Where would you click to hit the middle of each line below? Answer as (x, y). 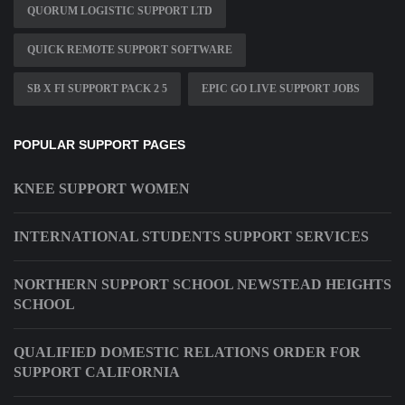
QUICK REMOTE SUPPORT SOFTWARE (130, 50)
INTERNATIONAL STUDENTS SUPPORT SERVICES (191, 237)
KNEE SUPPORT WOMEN (102, 189)
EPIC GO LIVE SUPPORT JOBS (281, 89)
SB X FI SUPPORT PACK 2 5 (97, 89)
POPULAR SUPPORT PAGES (99, 145)
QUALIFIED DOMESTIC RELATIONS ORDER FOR (187, 353)
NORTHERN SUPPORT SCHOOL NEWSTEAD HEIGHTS (202, 285)
